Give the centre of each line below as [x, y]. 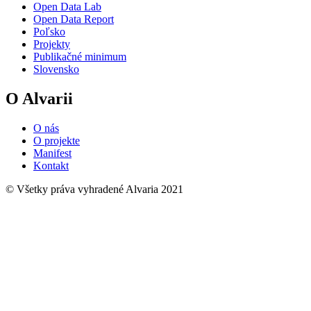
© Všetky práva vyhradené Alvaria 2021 [94, 190]
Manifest [52, 153]
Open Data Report [74, 19]
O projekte [57, 141]
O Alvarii [39, 99]
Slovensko [56, 69]
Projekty [52, 44]
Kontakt [51, 166]
